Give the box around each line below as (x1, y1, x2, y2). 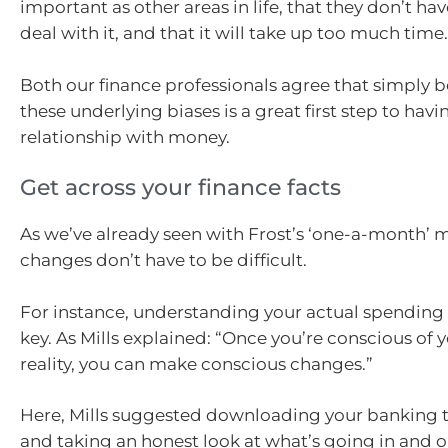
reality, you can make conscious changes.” (20, 353, 373, 374)
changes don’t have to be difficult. (20, 250, 307, 271)
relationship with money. (20, 126, 234, 147)
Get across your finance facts (20, 174, 341, 202)
